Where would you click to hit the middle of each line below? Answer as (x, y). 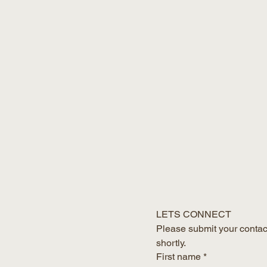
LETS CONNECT (194, 214)
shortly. (171, 243)
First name (179, 256)
